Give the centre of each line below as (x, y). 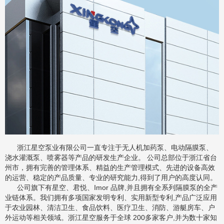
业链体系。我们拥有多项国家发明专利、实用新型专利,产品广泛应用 (111, 198)
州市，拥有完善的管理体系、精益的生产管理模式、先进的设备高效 (110, 168)
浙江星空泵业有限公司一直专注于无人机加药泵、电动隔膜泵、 (109, 148)
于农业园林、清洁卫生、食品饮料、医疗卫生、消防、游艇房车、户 (110, 208)
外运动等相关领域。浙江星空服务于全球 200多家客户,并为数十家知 (111, 218)
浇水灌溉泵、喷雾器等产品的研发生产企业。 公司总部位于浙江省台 (111, 158)
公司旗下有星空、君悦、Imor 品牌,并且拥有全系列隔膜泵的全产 (111, 188)
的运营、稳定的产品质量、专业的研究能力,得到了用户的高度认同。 (112, 178)
